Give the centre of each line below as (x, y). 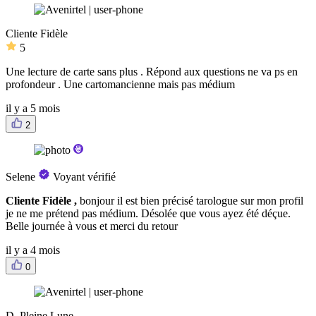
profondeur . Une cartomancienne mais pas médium (120, 85)
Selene (20, 177)
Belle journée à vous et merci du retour (92, 226)
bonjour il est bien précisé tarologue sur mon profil (192, 201)
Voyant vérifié (84, 177)
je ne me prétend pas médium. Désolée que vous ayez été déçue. (148, 214)
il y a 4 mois (33, 250)
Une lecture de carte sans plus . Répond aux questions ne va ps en (152, 72)
